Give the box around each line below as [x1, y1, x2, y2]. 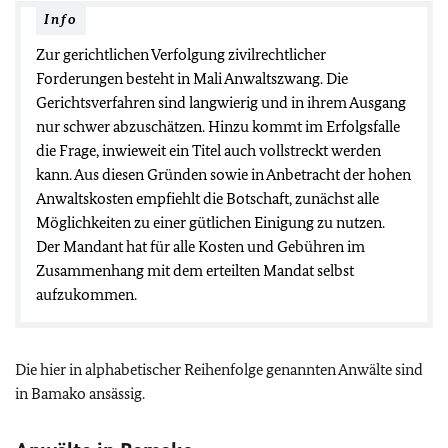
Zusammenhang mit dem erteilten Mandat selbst [36, 261, 354, 280]
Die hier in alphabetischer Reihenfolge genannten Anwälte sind [15, 360, 423, 379]
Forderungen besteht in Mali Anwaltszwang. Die [36, 69, 348, 88]
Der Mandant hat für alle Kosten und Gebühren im [36, 237, 365, 256]
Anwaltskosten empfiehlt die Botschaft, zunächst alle [36, 189, 379, 208]
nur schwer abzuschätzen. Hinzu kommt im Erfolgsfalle [36, 117, 400, 136]
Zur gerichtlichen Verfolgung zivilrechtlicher [36, 45, 326, 64]
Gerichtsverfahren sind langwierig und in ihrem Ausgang [36, 93, 406, 112]
